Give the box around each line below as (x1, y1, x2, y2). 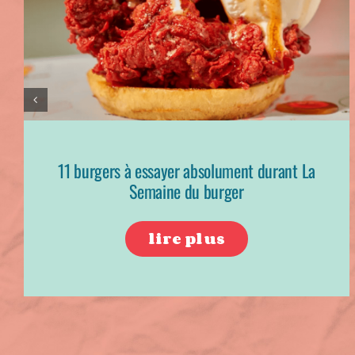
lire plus (148, 226, 226, 250)
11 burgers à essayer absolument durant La (58, 157, 315, 183)
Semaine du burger (129, 177, 244, 204)
